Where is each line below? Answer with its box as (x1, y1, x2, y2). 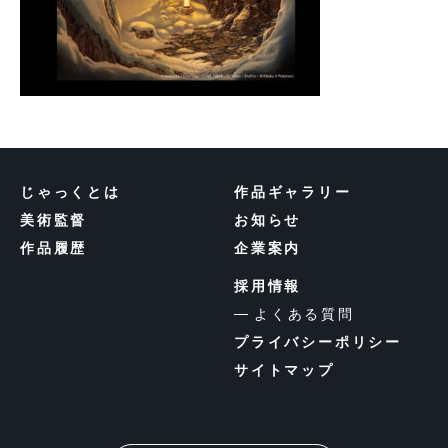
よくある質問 (254, 306, 355, 322)
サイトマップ (234, 362, 335, 378)
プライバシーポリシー (234, 334, 402, 350)
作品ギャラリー (234, 184, 352, 200)
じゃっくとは (20, 184, 121, 200)
